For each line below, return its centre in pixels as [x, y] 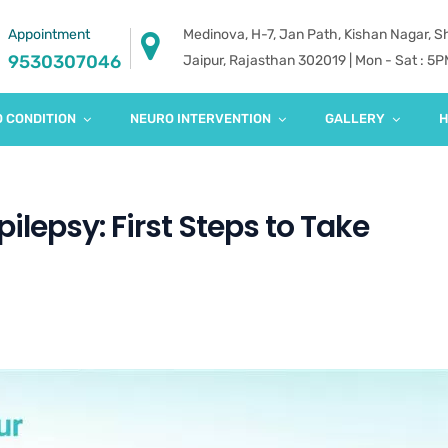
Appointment [49, 34]
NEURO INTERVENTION [200, 118]
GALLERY [355, 118]
